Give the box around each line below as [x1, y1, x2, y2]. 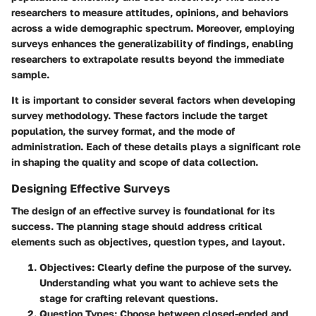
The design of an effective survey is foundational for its [11, 204, 275, 217]
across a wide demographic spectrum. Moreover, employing [11, 21, 295, 34]
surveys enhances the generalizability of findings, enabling [11, 37, 293, 49]
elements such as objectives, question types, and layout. [11, 235, 285, 248]
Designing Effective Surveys [11, 181, 170, 195]
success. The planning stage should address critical [11, 219, 262, 232]
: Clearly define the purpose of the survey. [92, 260, 291, 273]
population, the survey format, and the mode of [11, 124, 235, 137]
